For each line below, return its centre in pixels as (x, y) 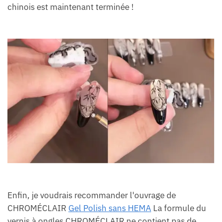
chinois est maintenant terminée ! (71, 7)
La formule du (179, 208)
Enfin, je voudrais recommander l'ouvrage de (92, 195)
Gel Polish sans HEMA (110, 208)
